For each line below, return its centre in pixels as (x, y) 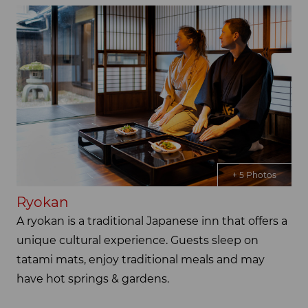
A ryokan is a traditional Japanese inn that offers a (152, 221)
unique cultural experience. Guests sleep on (137, 241)
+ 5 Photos (255, 175)
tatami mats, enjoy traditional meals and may (141, 260)
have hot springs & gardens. (93, 279)
